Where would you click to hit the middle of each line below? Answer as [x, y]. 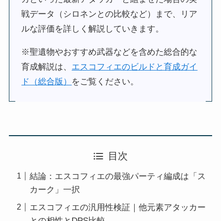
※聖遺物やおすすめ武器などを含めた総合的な [110, 52]
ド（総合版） [47, 81]
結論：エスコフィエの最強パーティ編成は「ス [118, 177]
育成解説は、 [47, 67]
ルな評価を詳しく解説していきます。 [93, 29]
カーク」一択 [55, 190]
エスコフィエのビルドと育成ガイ [135, 67]
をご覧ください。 [105, 81]
